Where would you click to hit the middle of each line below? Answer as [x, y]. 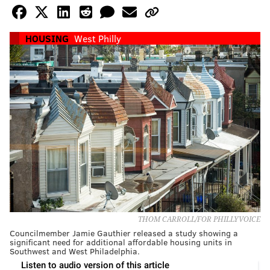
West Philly [98, 39]
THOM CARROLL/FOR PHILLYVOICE [199, 219]
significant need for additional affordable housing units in [121, 242]
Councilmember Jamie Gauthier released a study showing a [124, 233]
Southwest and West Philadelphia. [75, 251]
